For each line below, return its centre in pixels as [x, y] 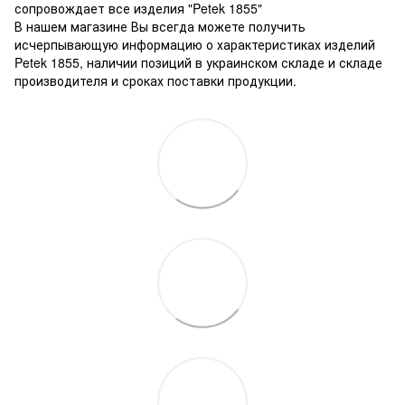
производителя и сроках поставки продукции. [155, 80]
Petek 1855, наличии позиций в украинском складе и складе [198, 62]
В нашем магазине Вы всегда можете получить [160, 26]
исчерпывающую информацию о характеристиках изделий [195, 44]
